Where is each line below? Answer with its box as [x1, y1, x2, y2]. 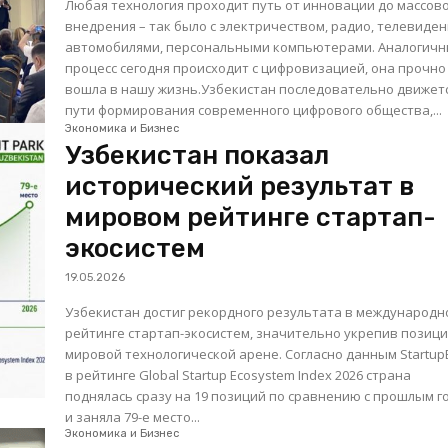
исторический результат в [65, 170, 415, 202]
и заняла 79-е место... [65, 407, 201, 426]
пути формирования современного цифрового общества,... [65, 101, 443, 120]
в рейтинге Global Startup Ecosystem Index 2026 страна [65, 365, 412, 384]
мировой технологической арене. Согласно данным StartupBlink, [65, 344, 286, 363]
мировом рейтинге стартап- [65, 201, 437, 233]
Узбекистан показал [65, 139, 330, 171]
